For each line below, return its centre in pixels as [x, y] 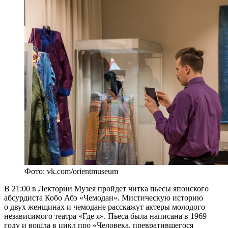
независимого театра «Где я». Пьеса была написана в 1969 [105, 216]
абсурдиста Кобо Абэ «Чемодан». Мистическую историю [104, 197]
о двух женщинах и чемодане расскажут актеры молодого [105, 207]
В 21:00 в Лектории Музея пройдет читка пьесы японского [106, 188]
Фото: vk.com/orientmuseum [71, 171]
